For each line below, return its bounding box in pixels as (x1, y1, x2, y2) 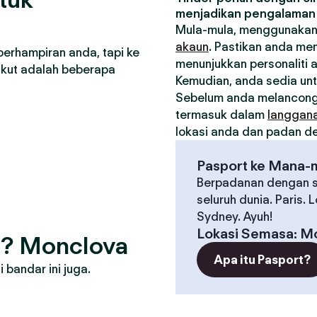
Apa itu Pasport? (214, 253, 311, 267)
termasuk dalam (175, 108, 267, 122)
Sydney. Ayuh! (197, 209, 272, 224)
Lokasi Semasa (197, 225, 294, 242)
